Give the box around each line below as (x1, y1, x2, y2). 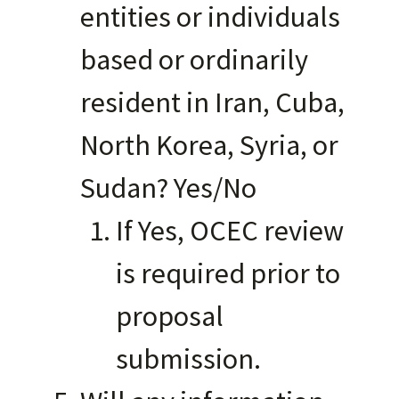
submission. (116, 339, 261, 377)
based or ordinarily (80, 40, 308, 77)
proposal (116, 297, 224, 334)
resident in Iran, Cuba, (80, 83, 345, 120)
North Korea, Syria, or (80, 126, 338, 163)
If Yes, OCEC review (116, 211, 344, 248)
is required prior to (116, 254, 340, 291)
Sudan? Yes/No (80, 168, 256, 206)
